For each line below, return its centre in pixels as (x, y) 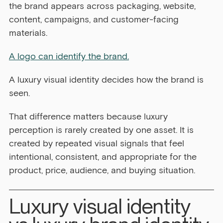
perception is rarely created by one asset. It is (103, 130)
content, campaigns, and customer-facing (95, 20)
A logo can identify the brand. (69, 56)
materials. (28, 33)
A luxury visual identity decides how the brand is (108, 80)
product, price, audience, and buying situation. (102, 170)
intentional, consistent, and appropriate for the (104, 157)
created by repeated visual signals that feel (98, 144)
